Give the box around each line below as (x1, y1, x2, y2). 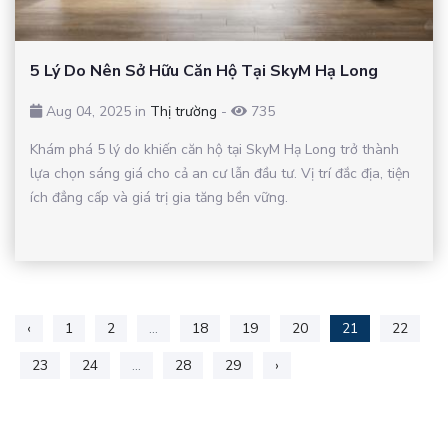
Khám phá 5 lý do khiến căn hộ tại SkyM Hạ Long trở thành (30, 139, 399, 159)
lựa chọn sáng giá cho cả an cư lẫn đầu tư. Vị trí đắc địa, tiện (30, 163, 410, 183)
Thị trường (150, 101, 217, 121)
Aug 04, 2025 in (42, 101, 150, 121)
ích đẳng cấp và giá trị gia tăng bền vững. (30, 187, 288, 207)
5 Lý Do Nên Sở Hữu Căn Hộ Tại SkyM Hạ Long (30, 59, 378, 82)
